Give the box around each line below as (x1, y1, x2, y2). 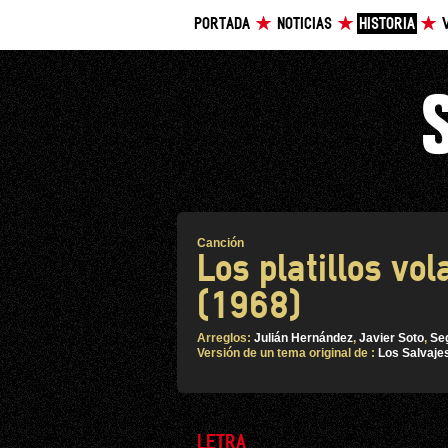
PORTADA (194, 17, 250, 32)
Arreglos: (197, 331, 254, 345)
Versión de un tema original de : (197, 346, 378, 360)
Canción (197, 236, 244, 250)
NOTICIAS (277, 17, 332, 32)
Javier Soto (359, 331, 424, 345)
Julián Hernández (254, 331, 353, 345)
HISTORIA (359, 17, 415, 32)
